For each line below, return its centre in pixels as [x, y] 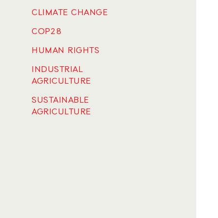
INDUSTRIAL [57, 70]
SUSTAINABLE [60, 100]
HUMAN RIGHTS [65, 51]
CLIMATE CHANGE [70, 13]
